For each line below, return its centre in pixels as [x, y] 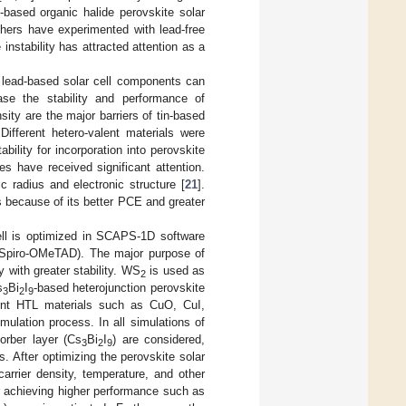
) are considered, [159, 339]
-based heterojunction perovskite [119, 287]
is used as [175, 270]
